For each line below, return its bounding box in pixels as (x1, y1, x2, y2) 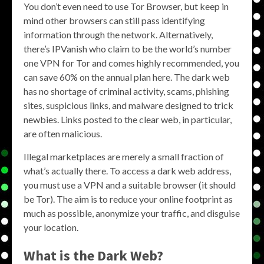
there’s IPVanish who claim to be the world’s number (24, 43, 232, 54)
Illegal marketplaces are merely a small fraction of (24, 151, 224, 162)
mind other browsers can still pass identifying (24, 15, 205, 26)
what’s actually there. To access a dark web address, (24, 165, 231, 176)
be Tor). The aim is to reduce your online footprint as (24, 193, 233, 204)
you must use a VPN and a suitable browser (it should (24, 179, 236, 190)
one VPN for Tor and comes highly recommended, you (24, 57, 239, 68)
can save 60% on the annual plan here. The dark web (24, 71, 230, 82)
